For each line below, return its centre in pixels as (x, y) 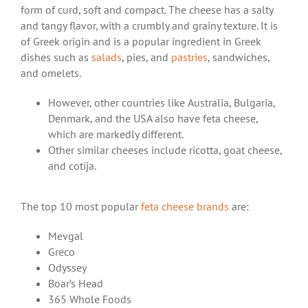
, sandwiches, (239, 57)
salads (107, 57)
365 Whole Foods (90, 299)
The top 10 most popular (81, 206)
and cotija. (72, 166)
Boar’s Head (76, 283)
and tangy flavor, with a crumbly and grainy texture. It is (149, 26)
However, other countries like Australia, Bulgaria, (162, 103)
